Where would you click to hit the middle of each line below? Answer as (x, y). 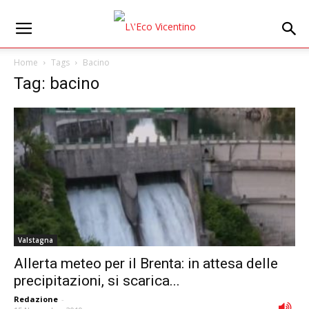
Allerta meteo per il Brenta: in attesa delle (146, 264)
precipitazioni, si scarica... (97, 281)
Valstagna (36, 240)
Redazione (36, 299)
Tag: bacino (57, 83)
